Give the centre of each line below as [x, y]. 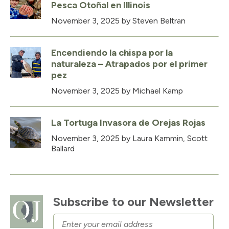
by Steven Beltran [153, 21]
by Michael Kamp [151, 91]
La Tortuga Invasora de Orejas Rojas [128, 123]
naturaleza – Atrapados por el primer [129, 64]
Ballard [63, 149]
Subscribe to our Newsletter [133, 202]
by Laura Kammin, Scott [164, 139]
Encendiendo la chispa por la [112, 53]
